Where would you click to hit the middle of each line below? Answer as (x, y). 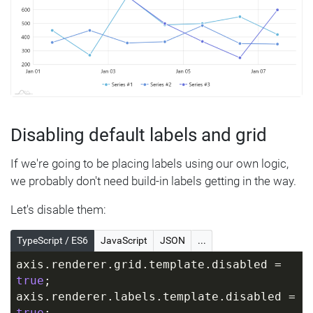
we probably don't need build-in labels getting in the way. (153, 181)
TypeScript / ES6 (52, 241)
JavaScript (124, 241)
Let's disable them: (58, 210)
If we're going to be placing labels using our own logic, (150, 164)
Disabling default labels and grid (139, 135)
